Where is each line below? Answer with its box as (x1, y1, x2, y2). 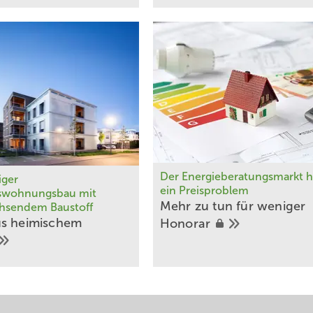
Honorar (159, 217, 214, 231)
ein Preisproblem (159, 184, 249, 197)
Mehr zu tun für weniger (159, 199, 306, 214)
